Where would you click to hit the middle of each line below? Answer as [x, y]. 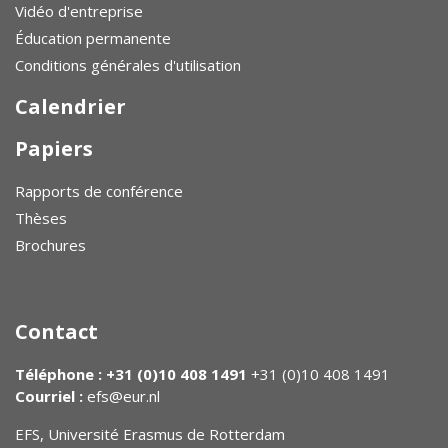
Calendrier [70, 107]
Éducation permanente [93, 38]
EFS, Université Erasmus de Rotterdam [150, 434]
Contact [56, 332]
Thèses [41, 218]
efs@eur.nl [121, 396]
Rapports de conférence [99, 191]
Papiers [54, 149]
